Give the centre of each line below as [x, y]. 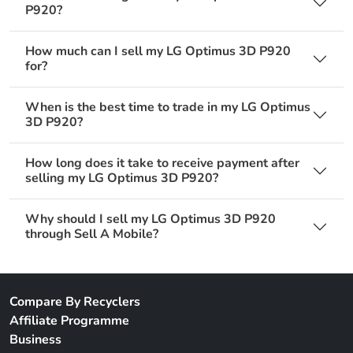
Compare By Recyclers [75, 302]
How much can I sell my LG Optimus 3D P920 [158, 52]
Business [35, 340]
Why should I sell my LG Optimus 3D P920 [150, 219]
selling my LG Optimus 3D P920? [122, 178]
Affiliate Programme [69, 321]
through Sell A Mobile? [92, 234]
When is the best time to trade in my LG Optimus [168, 108]
